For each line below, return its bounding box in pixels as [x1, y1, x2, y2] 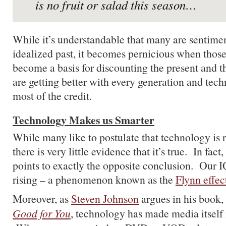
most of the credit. [13, 88, 92, 103]
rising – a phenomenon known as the [13, 172, 176, 187]
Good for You [13, 206, 71, 220]
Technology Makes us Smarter [13, 112, 154, 128]
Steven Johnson [71, 191, 139, 206]
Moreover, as [13, 191, 71, 206]
